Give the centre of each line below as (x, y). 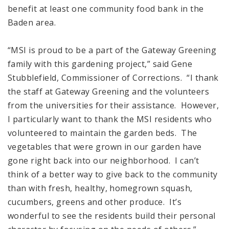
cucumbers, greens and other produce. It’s (95, 202)
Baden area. (32, 22)
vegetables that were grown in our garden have (105, 146)
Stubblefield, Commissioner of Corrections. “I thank (113, 77)
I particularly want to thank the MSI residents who (110, 119)
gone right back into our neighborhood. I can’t (104, 160)
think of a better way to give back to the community (113, 174)
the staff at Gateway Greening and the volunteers (109, 91)
